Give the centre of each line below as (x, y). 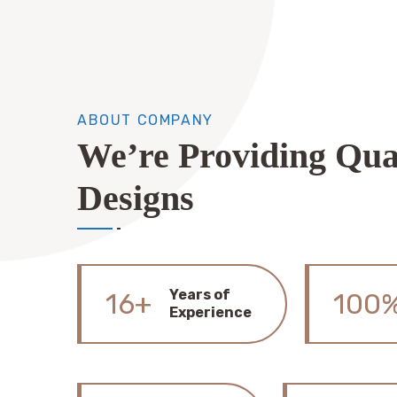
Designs (136, 198)
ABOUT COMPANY (145, 120)
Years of (200, 295)
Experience (210, 312)
